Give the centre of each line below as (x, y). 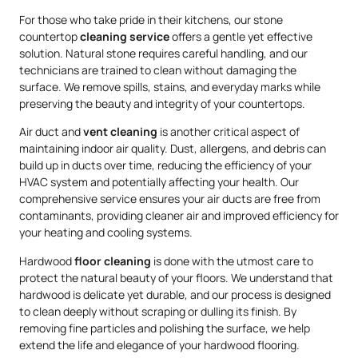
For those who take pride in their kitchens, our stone (151, 19)
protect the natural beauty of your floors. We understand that (176, 277)
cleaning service (125, 36)
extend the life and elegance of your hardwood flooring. (159, 344)
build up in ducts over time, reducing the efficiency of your (165, 165)
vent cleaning (120, 132)
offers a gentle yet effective (241, 36)
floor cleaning (113, 261)
